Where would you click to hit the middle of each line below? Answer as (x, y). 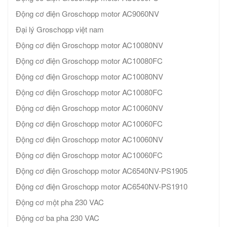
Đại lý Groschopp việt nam (60, 29)
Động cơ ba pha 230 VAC (58, 218)
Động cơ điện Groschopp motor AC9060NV (87, 14)
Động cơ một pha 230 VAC (60, 202)
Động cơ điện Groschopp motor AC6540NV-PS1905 (112, 171)
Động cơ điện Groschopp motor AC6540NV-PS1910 (102, 186)
